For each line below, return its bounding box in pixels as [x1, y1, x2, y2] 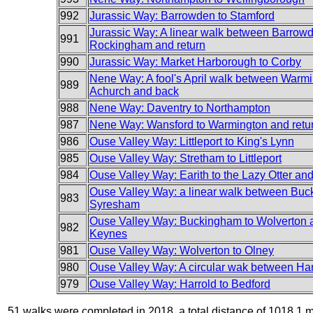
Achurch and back [89, 85, 179, 97]
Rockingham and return [89, 39, 205, 51]
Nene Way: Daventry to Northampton [89, 102, 270, 114]
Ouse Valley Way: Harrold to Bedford [89, 278, 270, 290]
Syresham [89, 198, 140, 210]
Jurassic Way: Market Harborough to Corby [89, 56, 301, 68]
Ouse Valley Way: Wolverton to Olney [89, 245, 274, 256]
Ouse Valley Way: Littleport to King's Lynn [89, 136, 294, 147]
